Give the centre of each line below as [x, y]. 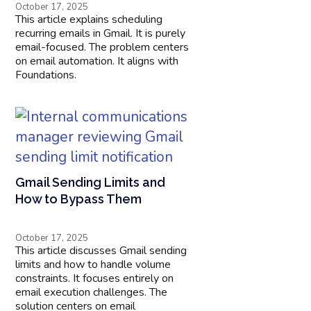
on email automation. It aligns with [97, 61]
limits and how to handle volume [93, 264]
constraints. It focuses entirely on [95, 278]
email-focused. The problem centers [102, 47]
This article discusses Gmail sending [101, 250]
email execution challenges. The [92, 292]
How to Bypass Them [79, 199]
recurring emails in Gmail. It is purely [101, 33]
